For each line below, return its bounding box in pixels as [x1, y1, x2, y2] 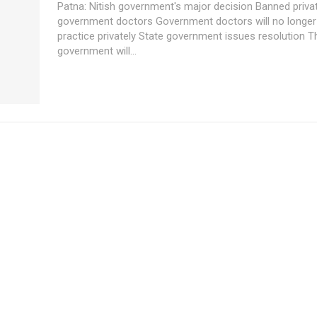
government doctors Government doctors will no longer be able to [57, 15, 156, 28]
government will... [57, 45, 137, 57]
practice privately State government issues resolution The [57, 30, 139, 42]
